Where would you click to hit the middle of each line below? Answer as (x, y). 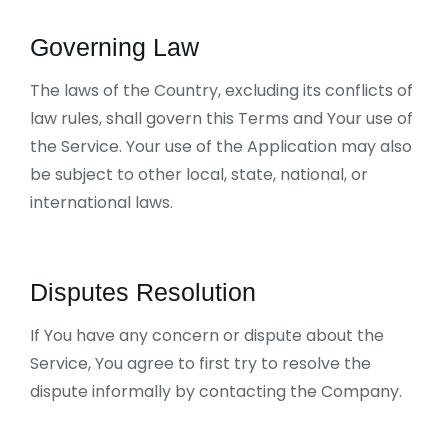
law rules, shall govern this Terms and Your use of (221, 118)
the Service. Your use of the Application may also (221, 146)
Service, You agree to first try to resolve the (200, 363)
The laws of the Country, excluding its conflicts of (221, 90)
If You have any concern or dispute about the (207, 335)
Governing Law (114, 47)
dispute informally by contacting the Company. (216, 391)
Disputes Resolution (143, 292)
